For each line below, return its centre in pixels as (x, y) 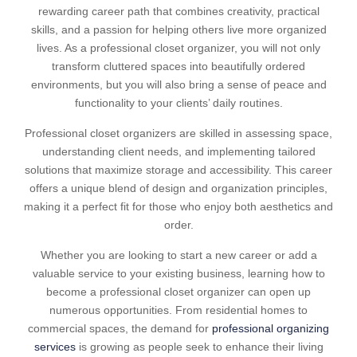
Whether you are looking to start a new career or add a (178, 255)
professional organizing (271, 328)
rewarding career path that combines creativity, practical (178, 11)
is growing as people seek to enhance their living (199, 347)
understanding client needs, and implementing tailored (178, 151)
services (55, 347)
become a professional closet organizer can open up (178, 292)
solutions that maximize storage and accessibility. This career (178, 170)
